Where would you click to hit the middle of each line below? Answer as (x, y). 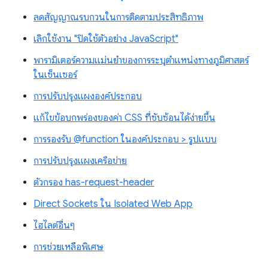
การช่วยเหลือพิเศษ (68, 247)
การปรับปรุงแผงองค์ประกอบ (88, 97)
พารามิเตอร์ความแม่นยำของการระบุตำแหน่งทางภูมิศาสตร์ (141, 61)
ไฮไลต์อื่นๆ (54, 226)
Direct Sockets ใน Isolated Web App (113, 204)
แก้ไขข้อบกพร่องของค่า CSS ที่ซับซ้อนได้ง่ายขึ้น (124, 118)
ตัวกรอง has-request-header (94, 183)
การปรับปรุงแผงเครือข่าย (80, 161)
